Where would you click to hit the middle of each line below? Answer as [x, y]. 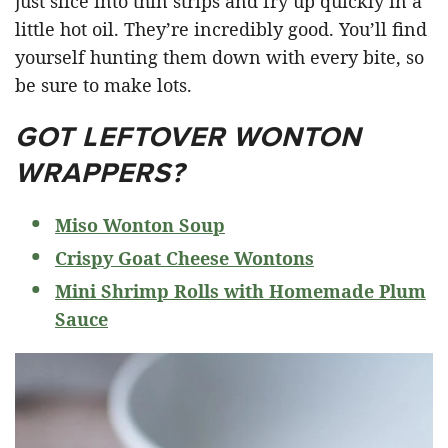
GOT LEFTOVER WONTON [188, 136]
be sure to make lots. [103, 85]
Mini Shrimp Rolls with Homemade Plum [240, 291]
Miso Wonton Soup [140, 225]
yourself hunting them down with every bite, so [219, 57]
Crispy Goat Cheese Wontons [184, 258]
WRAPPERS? [100, 172]
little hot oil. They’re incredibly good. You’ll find [221, 29]
